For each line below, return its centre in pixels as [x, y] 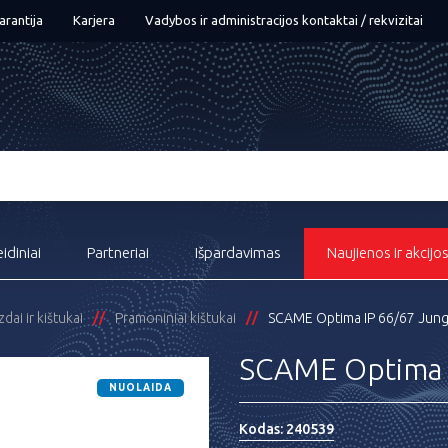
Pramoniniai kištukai [175, 318]
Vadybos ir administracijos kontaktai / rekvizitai [284, 20]
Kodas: [262, 429]
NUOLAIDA [140, 387]
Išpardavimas [238, 252]
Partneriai [118, 252]
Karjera [94, 20]
